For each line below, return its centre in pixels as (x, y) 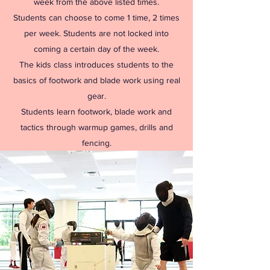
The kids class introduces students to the (96, 64)
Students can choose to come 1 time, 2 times (96, 17)
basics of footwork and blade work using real (96, 80)
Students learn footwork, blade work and (96, 111)
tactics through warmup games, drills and (96, 127)
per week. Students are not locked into (96, 33)
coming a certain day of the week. (96, 49)
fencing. (96, 143)
